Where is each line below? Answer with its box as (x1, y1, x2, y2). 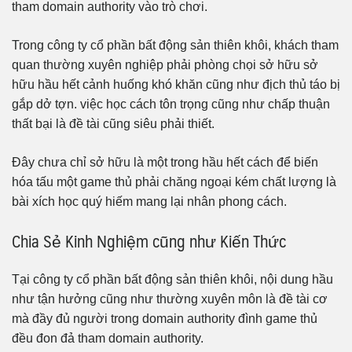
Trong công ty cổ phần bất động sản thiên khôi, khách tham (12, 38, 339, 53)
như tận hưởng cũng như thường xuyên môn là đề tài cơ (12, 291, 328, 306)
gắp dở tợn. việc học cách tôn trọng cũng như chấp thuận (12, 97, 330, 112)
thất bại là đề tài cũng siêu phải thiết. (12, 117, 214, 131)
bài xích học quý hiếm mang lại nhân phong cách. (12, 195, 287, 209)
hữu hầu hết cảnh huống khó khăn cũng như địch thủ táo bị (12, 78, 340, 92)
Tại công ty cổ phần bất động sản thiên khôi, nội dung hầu (12, 272, 333, 286)
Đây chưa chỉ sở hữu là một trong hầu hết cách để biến (12, 156, 318, 170)
